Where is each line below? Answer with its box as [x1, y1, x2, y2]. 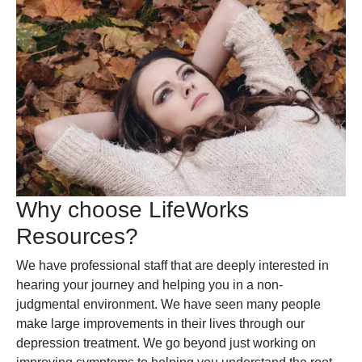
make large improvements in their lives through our [16, 316, 305, 330]
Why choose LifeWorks [16, 196, 249, 222]
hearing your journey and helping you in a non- [16, 277, 283, 292]
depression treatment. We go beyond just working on [16, 335, 316, 350]
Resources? [16, 223, 138, 249]
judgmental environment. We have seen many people [16, 297, 321, 311]
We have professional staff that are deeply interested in [16, 258, 329, 272]
